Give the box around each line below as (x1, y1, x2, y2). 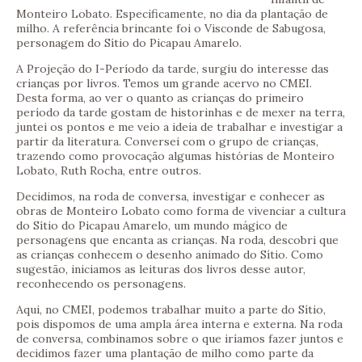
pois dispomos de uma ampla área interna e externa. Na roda (16, 317, 343, 332)
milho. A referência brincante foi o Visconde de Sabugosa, (16, 21, 326, 36)
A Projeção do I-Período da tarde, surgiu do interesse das (16, 61, 329, 77)
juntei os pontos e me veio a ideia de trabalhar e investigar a (16, 120, 343, 135)
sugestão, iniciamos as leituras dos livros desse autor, (16, 262, 305, 277)
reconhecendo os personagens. (16, 276, 186, 292)
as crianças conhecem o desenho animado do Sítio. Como (16, 247, 323, 263)
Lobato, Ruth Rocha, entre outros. (16, 163, 201, 179)
